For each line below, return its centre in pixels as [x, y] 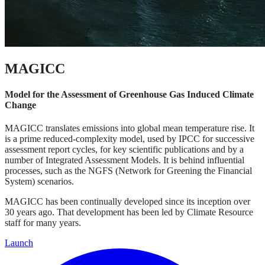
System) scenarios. [39, 182]
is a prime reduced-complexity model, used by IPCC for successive [130, 139]
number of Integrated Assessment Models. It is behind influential [125, 160]
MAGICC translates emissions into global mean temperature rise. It [130, 128]
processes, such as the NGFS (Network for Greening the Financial [128, 171]
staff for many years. [43, 223]
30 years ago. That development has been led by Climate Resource [129, 212]
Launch [19, 243]
